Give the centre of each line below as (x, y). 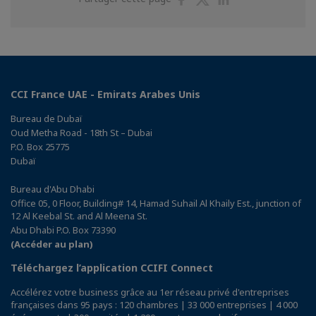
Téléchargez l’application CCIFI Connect (112, 268)
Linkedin (256, 25)
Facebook (217, 25)
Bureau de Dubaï (46, 119)
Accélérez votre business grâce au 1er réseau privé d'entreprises (150, 292)
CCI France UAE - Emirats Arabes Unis (105, 95)
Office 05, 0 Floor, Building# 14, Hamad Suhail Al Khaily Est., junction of (156, 203)
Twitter (233, 25)
